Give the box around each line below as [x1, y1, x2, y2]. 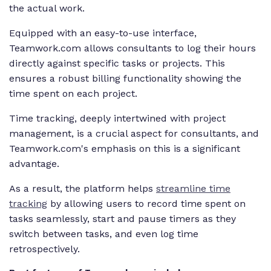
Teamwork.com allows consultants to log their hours [9, 42, 256, 54]
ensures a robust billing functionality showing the [9, 73, 241, 85]
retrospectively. [9, 243, 80, 255]
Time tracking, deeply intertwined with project [9, 113, 226, 125]
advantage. [9, 158, 62, 170]
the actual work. [9, 2, 85, 15]
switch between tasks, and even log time [9, 228, 198, 240]
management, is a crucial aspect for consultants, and [9, 128, 259, 140]
